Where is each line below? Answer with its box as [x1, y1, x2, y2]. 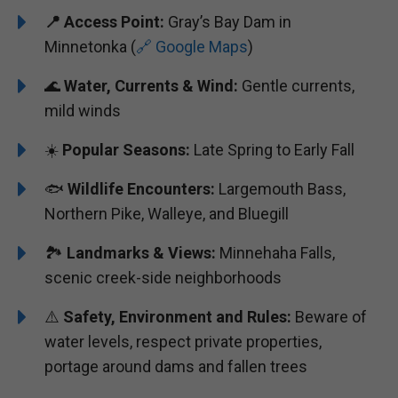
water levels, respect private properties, [44, 331, 322, 351]
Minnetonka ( [44, 36, 136, 56]
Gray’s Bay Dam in [164, 12, 291, 31]
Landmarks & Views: [67, 243, 216, 262]
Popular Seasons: [62, 139, 190, 159]
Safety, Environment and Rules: [63, 306, 291, 326]
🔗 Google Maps [136, 36, 248, 56]
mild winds [44, 100, 121, 120]
